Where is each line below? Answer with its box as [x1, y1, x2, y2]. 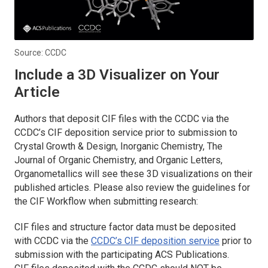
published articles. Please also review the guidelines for [14, 182, 250, 194]
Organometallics [14, 168, 85, 180]
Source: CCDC [14, 48, 66, 58]
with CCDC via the [14, 234, 91, 246]
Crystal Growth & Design [14, 141, 116, 153]
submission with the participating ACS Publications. [14, 248, 229, 260]
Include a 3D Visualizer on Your [14, 66, 220, 84]
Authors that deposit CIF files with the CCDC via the [14, 113, 229, 125]
